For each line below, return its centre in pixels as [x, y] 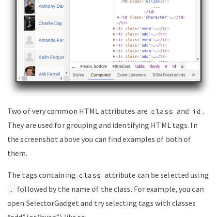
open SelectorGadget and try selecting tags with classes [102, 203]
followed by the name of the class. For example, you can [110, 189]
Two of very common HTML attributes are [78, 111]
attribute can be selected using [156, 175]
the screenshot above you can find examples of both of [99, 139]
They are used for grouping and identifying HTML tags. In [102, 125]
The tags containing [42, 175]
